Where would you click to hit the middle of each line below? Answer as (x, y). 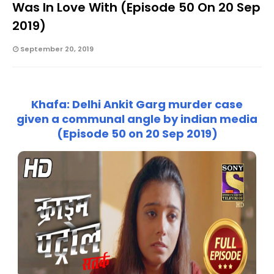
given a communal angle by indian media (137, 119)
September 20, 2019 (57, 49)
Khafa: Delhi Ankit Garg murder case (137, 105)
